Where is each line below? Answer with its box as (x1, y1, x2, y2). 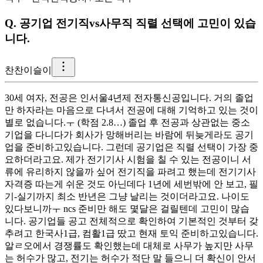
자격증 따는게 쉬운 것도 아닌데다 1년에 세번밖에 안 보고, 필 (5, 178, 258, 189)
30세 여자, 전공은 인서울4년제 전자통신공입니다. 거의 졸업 (5, 92, 254, 103)
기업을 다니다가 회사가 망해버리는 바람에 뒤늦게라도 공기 (5, 129, 254, 140)
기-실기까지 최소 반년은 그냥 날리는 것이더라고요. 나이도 (5, 191, 249, 201)
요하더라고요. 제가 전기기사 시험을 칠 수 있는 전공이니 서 (5, 154, 251, 164)
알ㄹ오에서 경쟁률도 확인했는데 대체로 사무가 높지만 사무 (5, 240, 254, 251)
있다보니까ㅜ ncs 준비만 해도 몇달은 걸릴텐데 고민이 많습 (5, 203, 249, 214)
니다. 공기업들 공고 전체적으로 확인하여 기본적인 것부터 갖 (5, 215, 258, 226)
